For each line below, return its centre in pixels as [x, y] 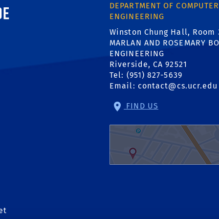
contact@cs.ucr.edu [178, 86]
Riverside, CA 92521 [148, 64]
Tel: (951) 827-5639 [146, 75]
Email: [124, 86]
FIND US [141, 106]
